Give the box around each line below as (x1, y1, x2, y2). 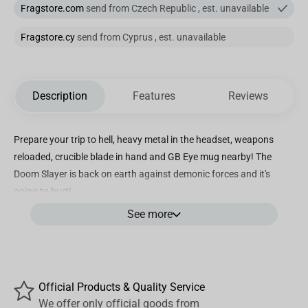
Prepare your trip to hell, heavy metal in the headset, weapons (14, 134, 274, 145)
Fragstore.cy (21, 32, 76, 43)
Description (32, 89, 88, 102)
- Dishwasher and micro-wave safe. (14, 254, 163, 265)
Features (133, 89, 175, 102)
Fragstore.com (21, 3, 85, 14)
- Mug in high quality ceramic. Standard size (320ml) (14, 220, 234, 231)
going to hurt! (14, 186, 72, 197)
